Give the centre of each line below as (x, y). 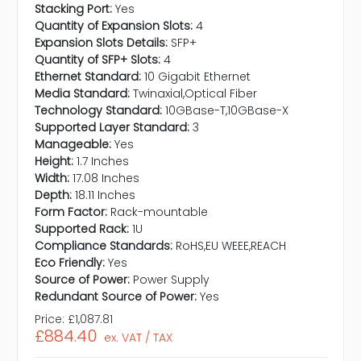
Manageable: (73, 145)
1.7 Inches (103, 162)
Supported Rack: (82, 229)
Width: (52, 178)
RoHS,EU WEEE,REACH (231, 246)
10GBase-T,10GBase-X (227, 111)
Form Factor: (71, 212)
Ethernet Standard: (88, 77)
